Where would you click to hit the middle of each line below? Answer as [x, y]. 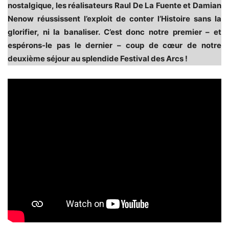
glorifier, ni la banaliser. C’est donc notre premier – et [114, 32]
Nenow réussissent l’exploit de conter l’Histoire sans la [114, 19]
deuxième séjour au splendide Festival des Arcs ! [98, 59]
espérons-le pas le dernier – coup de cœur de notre [114, 45]
